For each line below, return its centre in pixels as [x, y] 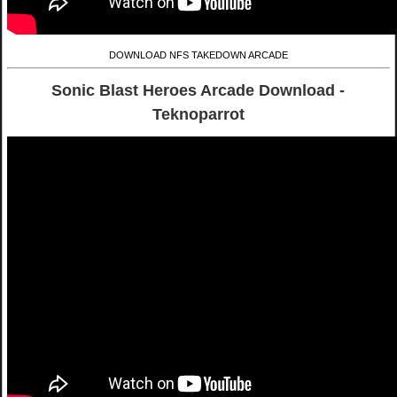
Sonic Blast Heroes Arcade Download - [198, 90]
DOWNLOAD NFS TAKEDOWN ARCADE [198, 55]
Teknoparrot [198, 114]
